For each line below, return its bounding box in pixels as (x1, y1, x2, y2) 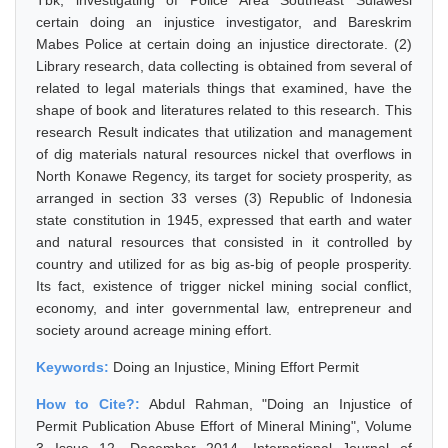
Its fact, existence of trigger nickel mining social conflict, (36, 278, 412, 294)
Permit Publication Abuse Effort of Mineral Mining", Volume (36, 418, 412, 434)
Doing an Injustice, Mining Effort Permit (113, 359, 359, 375)
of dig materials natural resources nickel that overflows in (36, 146, 412, 162)
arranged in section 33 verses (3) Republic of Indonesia (36, 190, 412, 206)
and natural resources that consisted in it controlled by (36, 234, 412, 250)
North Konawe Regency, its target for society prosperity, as (36, 168, 412, 184)
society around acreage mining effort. (36, 322, 272, 338)
